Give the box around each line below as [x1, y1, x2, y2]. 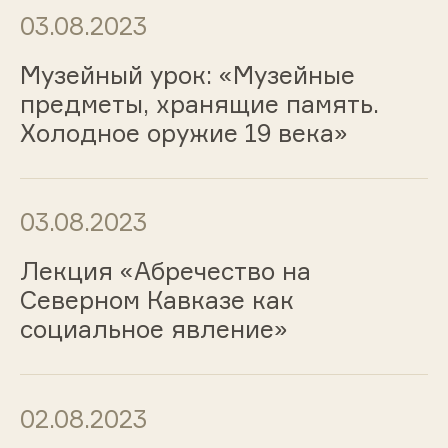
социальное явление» [19, 314, 288, 345]
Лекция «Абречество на [19, 256, 311, 287]
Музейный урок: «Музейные [19, 59, 355, 90]
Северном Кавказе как [19, 285, 294, 316]
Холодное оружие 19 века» [19, 117, 348, 148]
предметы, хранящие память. [19, 88, 379, 119]
